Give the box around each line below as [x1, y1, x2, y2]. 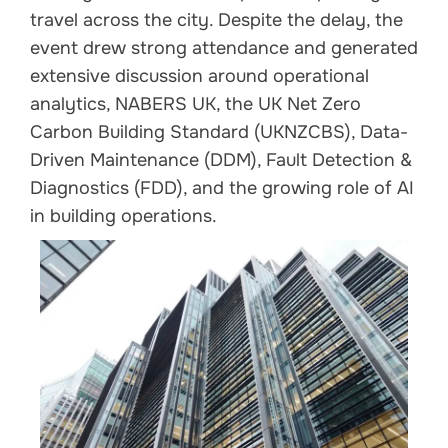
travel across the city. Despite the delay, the [30, 8, 403, 31]
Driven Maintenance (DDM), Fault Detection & [30, 148, 412, 171]
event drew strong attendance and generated [30, 36, 418, 59]
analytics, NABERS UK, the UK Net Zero [30, 92, 361, 115]
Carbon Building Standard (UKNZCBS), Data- [30, 120, 408, 143]
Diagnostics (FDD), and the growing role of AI [30, 176, 414, 199]
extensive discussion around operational [30, 64, 369, 87]
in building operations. [30, 204, 217, 227]
